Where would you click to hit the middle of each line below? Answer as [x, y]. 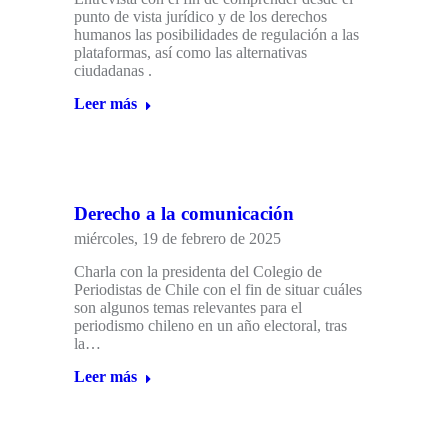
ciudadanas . [113, 71]
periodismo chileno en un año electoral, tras [210, 326]
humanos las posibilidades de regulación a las [216, 35]
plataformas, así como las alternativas [190, 53]
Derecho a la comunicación [184, 214]
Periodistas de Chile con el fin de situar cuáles [218, 290]
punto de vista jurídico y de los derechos [200, 17]
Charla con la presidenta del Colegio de [198, 272]
